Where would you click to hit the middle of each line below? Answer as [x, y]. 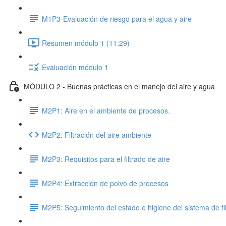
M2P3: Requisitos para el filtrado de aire [106, 159]
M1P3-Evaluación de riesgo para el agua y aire [117, 18]
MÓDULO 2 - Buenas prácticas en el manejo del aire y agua [119, 86]
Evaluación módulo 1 [75, 67]
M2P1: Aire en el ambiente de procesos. [106, 110]
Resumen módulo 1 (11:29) [86, 43]
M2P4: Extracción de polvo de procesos [105, 183]
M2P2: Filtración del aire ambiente [97, 134]
